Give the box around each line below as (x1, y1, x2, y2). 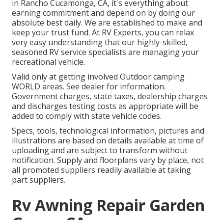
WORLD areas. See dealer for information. (12, 81, 165, 92)
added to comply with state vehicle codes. (12, 110, 162, 122)
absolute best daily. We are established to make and (12, 17, 202, 28)
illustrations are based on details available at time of (12, 135, 204, 146)
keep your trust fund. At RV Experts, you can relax (12, 27, 194, 38)
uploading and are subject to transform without (12, 145, 188, 156)
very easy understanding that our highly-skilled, (12, 37, 188, 48)
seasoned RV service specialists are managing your (12, 47, 199, 58)
